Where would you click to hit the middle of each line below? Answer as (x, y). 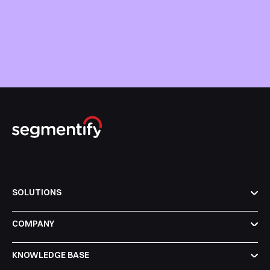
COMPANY (33, 224)
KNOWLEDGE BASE (51, 255)
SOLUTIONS (37, 193)
